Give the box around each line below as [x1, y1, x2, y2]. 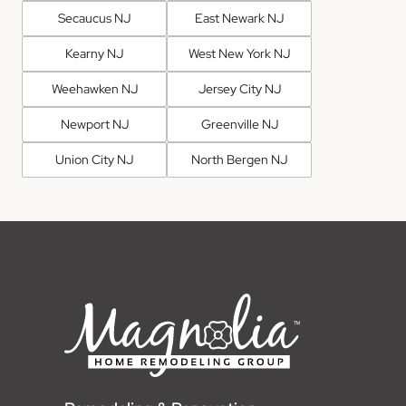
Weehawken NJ [51, 81, 138, 98]
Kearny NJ [65, 45, 123, 63]
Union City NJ [55, 151, 133, 169]
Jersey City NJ [198, 81, 281, 98]
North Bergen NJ [191, 151, 287, 169]
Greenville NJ [200, 116, 278, 133]
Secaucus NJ [58, 10, 130, 27]
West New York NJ [188, 45, 290, 63]
